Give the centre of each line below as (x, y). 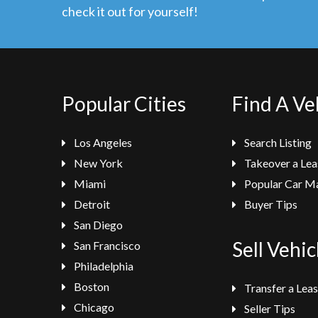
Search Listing (277, 142)
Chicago (93, 307)
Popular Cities (124, 104)
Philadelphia (103, 266)
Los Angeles (102, 142)
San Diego (97, 225)
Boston (91, 286)
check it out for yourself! (130, 11)
